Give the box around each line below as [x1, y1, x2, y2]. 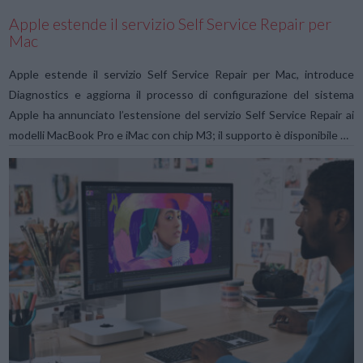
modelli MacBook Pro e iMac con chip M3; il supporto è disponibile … [9, 127, 349, 142]
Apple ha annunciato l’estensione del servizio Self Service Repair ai [9, 107, 354, 122]
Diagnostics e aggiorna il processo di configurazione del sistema [9, 87, 354, 101]
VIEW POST [149, 320, 214, 333]
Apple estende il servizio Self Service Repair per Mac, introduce [9, 66, 354, 81]
